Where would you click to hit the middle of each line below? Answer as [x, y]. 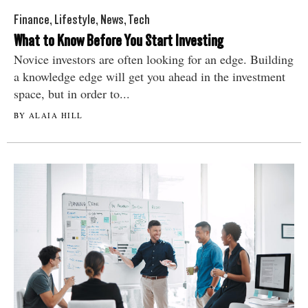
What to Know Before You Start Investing [119, 41]
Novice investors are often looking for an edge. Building [154, 59]
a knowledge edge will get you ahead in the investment [150, 76]
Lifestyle [75, 20]
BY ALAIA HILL [48, 115]
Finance [32, 20]
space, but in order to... [72, 93]
